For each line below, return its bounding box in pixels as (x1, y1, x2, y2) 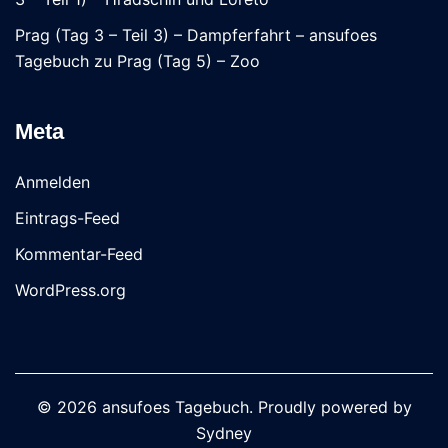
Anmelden (15, 172, 90, 192)
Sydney (196, 423, 252, 443)
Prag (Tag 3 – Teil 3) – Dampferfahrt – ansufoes (15, 25, 377, 45)
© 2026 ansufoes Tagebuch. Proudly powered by (36, 397, 412, 417)
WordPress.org (15, 280, 126, 300)
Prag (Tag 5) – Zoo (117, 51, 260, 71)
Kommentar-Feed (15, 244, 143, 264)
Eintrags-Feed (15, 208, 120, 228)
